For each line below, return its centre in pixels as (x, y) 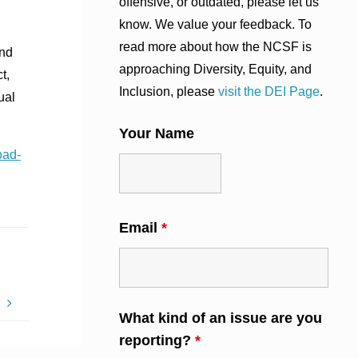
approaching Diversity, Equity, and (215, 70)
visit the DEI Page (269, 92)
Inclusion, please (169, 92)
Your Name (157, 134)
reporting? (157, 341)
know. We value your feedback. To (215, 25)
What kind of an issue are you (221, 318)
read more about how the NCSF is (215, 47)
